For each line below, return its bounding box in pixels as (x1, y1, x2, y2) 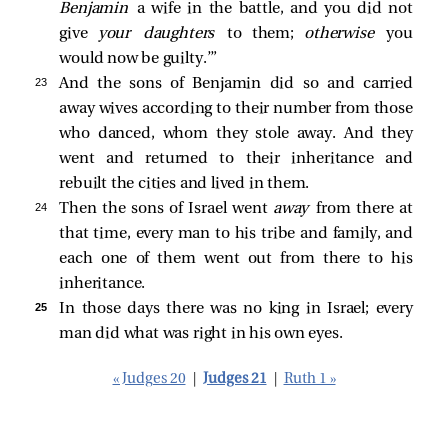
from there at (316, 201, 413, 218)
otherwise (304, 26, 387, 43)
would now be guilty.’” (59, 51, 218, 68)
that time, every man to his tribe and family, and (59, 226, 413, 243)
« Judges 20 (112, 372, 186, 388)
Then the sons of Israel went (59, 201, 273, 218)
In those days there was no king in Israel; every (59, 301, 413, 318)
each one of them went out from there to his (59, 251, 413, 268)
